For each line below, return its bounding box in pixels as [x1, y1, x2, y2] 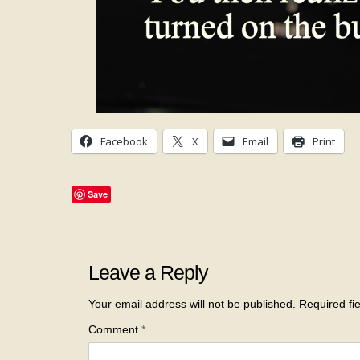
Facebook [100, 134, 148, 149]
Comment [88, 322, 142, 336]
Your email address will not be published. [88, 297, 297, 310]
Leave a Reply [88, 260, 209, 284]
